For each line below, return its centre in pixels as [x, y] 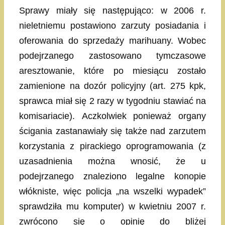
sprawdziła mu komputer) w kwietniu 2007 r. [113, 207]
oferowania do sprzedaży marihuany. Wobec [113, 41]
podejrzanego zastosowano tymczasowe [113, 56]
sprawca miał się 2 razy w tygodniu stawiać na [113, 101]
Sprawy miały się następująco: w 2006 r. [113, 11]
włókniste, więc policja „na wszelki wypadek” [113, 192]
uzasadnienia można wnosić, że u [113, 161]
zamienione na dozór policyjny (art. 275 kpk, [113, 86]
